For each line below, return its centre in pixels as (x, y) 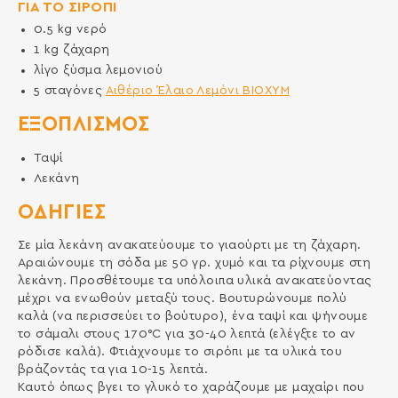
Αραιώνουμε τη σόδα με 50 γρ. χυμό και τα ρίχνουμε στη (194, 263)
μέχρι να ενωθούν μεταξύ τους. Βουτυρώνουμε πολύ (182, 298)
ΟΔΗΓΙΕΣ (61, 212)
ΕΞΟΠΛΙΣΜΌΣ (84, 124)
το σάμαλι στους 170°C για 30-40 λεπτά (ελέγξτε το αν (187, 334)
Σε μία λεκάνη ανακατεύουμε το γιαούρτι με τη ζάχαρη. (189, 245)
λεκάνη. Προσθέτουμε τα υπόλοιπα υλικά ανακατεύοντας (195, 280)
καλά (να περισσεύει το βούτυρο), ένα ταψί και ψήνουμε (193, 316)
